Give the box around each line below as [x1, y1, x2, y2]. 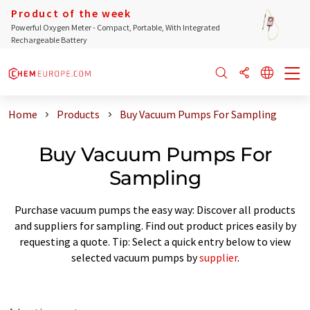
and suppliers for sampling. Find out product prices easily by [14, 218, 296, 232]
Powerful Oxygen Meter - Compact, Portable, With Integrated [11, 22, 220, 33]
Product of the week [11, 6, 131, 20]
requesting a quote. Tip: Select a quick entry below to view [19, 234, 291, 248]
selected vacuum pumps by [71, 250, 199, 264]
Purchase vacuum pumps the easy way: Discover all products [15, 202, 295, 217]
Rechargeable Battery [11, 35, 87, 45]
